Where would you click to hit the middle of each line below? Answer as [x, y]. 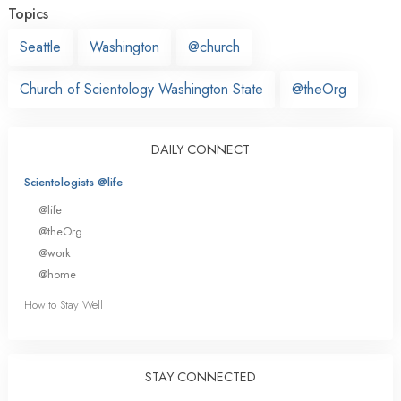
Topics [28, 13]
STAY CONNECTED [200, 377]
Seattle [40, 47]
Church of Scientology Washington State [141, 89]
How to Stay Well [64, 305]
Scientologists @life [73, 182]
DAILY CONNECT [200, 149]
